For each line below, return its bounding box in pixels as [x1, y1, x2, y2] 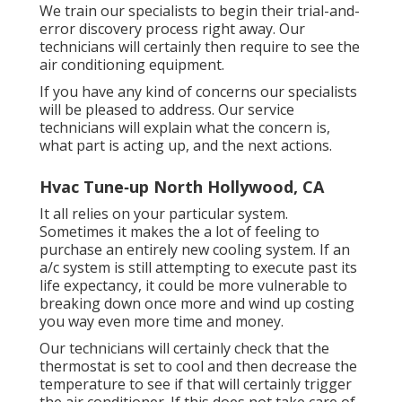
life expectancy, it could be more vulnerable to [39, 275, 347, 295]
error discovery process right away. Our [39, 18, 305, 39]
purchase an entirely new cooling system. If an [39, 239, 350, 259]
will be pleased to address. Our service [39, 99, 294, 119]
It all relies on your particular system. [39, 203, 288, 223]
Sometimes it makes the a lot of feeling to [39, 221, 319, 241]
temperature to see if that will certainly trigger [39, 373, 352, 394]
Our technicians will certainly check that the [39, 337, 329, 358]
